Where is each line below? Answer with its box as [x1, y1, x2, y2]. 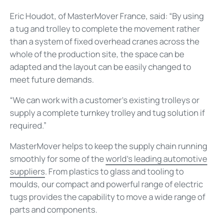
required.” [10, 119, 46, 131]
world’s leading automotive [106, 153, 207, 164]
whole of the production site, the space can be [10, 48, 184, 60]
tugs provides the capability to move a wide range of [10, 191, 205, 202]
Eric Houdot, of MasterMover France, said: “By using [10, 10, 204, 22]
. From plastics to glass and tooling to [45, 165, 184, 177]
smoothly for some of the [10, 153, 106, 164]
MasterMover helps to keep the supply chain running [10, 140, 207, 152]
